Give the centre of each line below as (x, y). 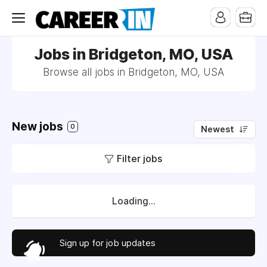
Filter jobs (139, 159)
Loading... (133, 201)
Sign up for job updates (108, 243)
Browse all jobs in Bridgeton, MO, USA (133, 72)
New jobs (39, 127)
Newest (218, 129)
